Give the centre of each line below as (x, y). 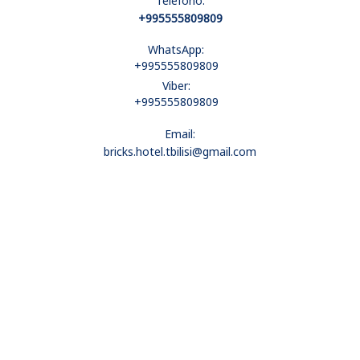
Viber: (176, 86)
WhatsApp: (176, 49)
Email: (180, 134)
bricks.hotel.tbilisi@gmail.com (180, 151)
